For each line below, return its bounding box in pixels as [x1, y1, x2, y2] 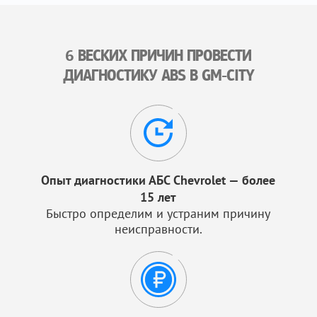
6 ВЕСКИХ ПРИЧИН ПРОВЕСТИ [65, 49, 252, 65]
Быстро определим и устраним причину [46, 205, 271, 221]
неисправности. [114, 221, 202, 237]
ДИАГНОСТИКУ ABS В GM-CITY [62, 69, 254, 85]
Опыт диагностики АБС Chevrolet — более [41, 172, 276, 188]
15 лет [140, 189, 177, 205]
